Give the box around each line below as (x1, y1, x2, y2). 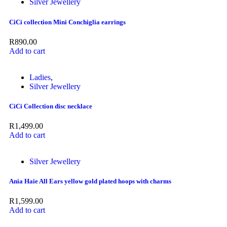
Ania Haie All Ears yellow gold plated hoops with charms (9, 177, 171, 185)
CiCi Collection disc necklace (9, 102, 92, 110)
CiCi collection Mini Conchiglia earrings (9, 18, 126, 26)
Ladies (29, 72, 51, 82)
